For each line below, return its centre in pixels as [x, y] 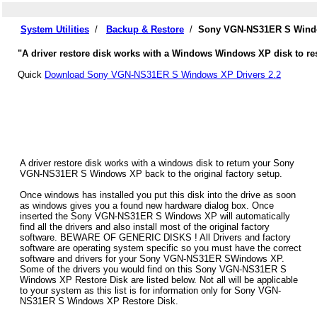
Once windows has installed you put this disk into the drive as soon [158, 195]
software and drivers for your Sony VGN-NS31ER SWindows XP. [152, 259]
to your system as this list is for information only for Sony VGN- [150, 291]
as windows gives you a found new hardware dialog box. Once [147, 206]
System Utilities [55, 29]
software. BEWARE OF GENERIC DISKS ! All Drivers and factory [155, 238]
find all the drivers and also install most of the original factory [145, 227]
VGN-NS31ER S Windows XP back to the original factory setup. [151, 174]
